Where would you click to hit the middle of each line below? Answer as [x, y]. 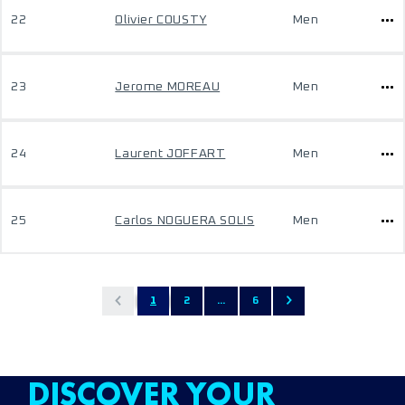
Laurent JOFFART [170, 154]
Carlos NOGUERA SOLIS [185, 221]
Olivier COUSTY [161, 20]
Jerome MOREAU [168, 87]
